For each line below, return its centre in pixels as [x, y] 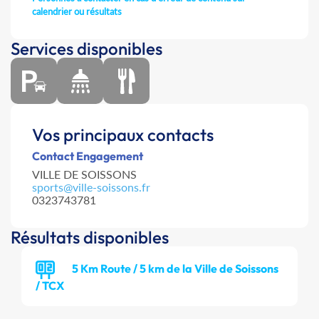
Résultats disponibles [90, 237]
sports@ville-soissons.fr [91, 187]
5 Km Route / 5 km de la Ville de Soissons [175, 268]
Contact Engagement [88, 156]
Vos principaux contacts [123, 135]
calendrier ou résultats [77, 12]
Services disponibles [87, 49]
